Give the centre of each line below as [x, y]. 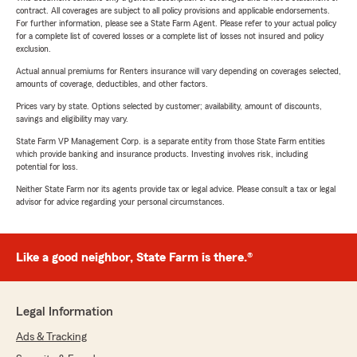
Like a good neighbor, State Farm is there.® [134, 258]
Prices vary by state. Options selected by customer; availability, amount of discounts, [169, 106]
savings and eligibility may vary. [72, 119]
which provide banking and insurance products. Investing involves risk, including [162, 154]
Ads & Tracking [51, 337]
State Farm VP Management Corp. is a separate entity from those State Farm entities [171, 141]
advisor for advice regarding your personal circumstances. [120, 202]
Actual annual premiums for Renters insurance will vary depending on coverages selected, [178, 71]
